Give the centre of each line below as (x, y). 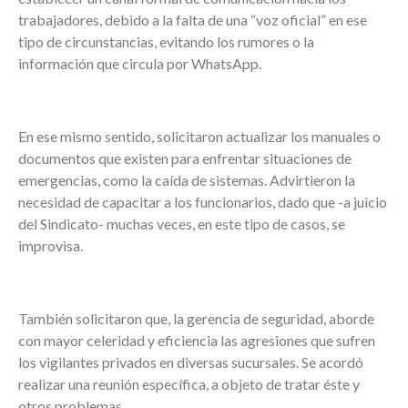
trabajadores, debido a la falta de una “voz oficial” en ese (193, 19)
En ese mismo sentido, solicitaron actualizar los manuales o (199, 136)
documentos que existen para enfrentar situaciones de (185, 158)
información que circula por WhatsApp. (140, 63)
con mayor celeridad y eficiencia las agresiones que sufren (197, 340)
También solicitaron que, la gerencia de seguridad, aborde (196, 318)
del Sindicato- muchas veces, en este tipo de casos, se (182, 223)
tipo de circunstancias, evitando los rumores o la (166, 41)
